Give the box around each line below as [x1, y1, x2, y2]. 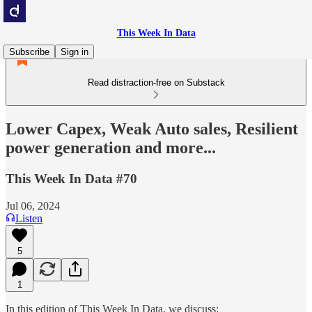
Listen [15, 212, 42, 224]
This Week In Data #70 [6, 171, 137, 186]
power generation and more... [6, 138, 216, 157]
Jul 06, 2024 [6, 199, 60, 212]
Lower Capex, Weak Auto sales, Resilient [6, 119, 298, 138]
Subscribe [9, 47, 49, 57]
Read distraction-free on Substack [87, 77, 225, 88]
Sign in [61, 47, 88, 57]
